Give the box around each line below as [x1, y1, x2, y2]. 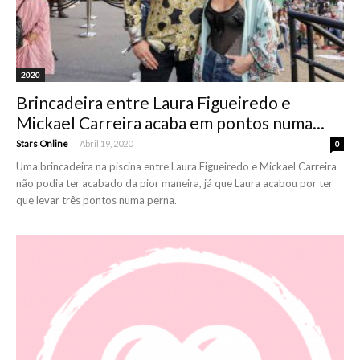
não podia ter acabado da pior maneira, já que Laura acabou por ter [16, 176, 333, 190]
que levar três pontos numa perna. [16, 193, 177, 207]
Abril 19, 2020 [80, 137, 133, 149]
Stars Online [16, 137, 68, 149]
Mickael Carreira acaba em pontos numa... [16, 112, 325, 133]
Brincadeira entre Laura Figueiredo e [16, 92, 291, 112]
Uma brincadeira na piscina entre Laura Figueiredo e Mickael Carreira [16, 159, 337, 173]
